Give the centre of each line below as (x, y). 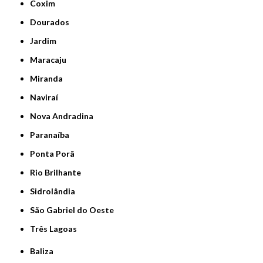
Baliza (45, 251)
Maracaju (52, 59)
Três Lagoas (56, 228)
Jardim (45, 41)
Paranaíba (53, 134)
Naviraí (48, 97)
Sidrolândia (55, 191)
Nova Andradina (65, 116)
